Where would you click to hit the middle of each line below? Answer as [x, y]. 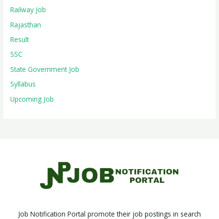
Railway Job [28, 10]
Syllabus [23, 84]
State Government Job [45, 69]
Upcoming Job [32, 99]
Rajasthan [26, 24]
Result [20, 39]
